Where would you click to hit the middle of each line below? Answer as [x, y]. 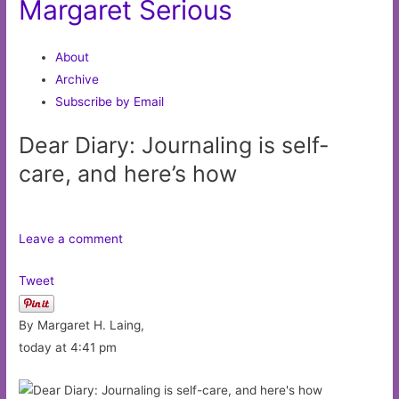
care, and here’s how [128, 174]
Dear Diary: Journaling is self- [175, 146]
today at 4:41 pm [68, 348]
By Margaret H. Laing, [82, 326]
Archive [77, 79]
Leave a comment [71, 239]
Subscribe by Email [110, 101]
